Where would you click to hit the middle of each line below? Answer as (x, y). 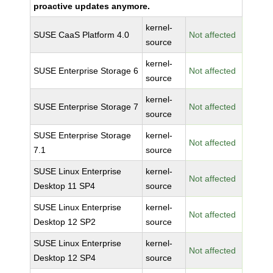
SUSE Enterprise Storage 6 (86, 71)
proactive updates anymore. (92, 6)
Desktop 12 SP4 (65, 258)
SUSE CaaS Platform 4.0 (82, 35)
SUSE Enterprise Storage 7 (86, 107)
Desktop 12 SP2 (65, 222)
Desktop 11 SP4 (65, 186)
